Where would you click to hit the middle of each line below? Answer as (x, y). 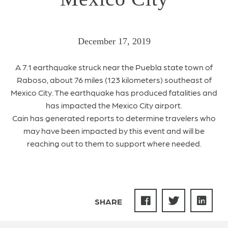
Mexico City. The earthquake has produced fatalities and (114, 92)
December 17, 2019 (114, 41)
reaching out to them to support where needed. (114, 143)
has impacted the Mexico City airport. (114, 105)
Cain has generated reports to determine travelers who (114, 118)
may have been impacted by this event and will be (114, 131)
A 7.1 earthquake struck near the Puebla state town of (114, 67)
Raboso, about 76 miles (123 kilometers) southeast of (114, 80)
